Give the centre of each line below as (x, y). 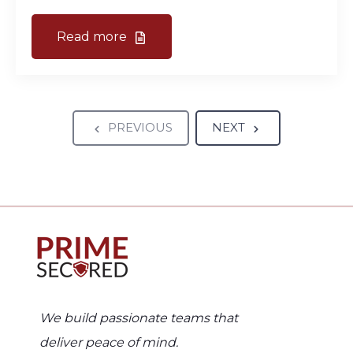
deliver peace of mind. (109, 342)
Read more (93, 36)
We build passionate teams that (139, 318)
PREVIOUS (140, 128)
